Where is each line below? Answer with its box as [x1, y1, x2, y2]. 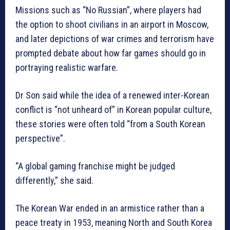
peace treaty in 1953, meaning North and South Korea [15, 217, 212, 228]
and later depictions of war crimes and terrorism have [15, 33, 214, 45]
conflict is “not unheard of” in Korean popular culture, [15, 104, 212, 116]
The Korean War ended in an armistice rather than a [15, 203, 204, 214]
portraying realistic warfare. [15, 62, 118, 73]
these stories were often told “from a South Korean [15, 119, 205, 130]
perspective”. [15, 133, 65, 144]
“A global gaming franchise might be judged [15, 161, 175, 172]
